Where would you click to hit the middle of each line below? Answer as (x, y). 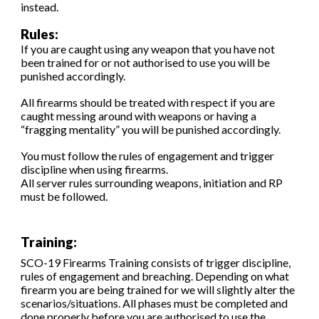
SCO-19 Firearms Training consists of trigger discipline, (156, 262)
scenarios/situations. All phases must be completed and (155, 303)
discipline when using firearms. (95, 169)
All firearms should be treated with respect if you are (148, 102)
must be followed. (64, 196)
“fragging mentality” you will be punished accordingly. (152, 129)
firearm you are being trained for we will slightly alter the (158, 289)
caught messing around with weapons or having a (139, 116)
